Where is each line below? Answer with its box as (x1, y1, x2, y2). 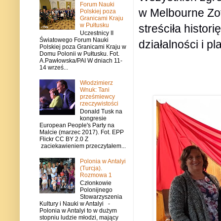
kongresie (79, 115, 107, 122)
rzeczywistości (79, 100, 118, 107)
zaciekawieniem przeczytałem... (39, 143, 126, 150)
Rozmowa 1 (79, 171, 112, 179)
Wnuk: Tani (79, 86, 110, 93)
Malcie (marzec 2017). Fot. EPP (39, 129, 124, 136)
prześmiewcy (79, 93, 115, 100)
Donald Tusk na (79, 108, 122, 115)
